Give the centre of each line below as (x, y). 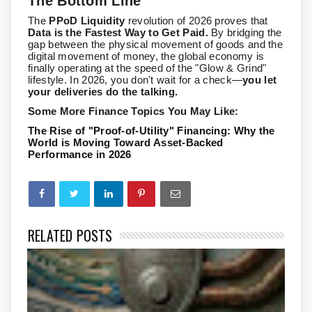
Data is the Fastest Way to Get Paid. (118, 33)
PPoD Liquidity (87, 21)
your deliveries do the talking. (103, 92)
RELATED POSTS (70, 236)
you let (260, 80)
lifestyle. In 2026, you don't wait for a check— (135, 80)
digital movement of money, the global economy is (146, 56)
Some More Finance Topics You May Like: (133, 111)
